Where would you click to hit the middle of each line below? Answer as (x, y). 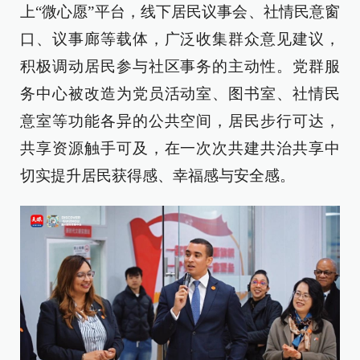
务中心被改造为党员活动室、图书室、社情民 (180, 94)
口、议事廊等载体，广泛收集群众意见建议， (180, 39)
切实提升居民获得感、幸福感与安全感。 (157, 176)
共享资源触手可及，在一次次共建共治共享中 (180, 149)
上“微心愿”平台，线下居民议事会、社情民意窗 (180, 12)
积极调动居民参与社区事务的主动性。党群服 (180, 67)
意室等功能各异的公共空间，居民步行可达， (180, 121)
